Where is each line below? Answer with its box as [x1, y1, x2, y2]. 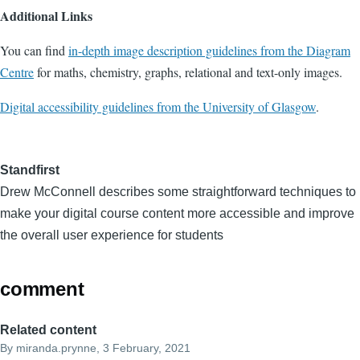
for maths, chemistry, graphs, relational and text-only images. [34, 63, 342, 80]
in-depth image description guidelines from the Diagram [68, 41, 350, 59]
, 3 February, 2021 [96, 342, 190, 355]
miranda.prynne [16, 342, 96, 355]
